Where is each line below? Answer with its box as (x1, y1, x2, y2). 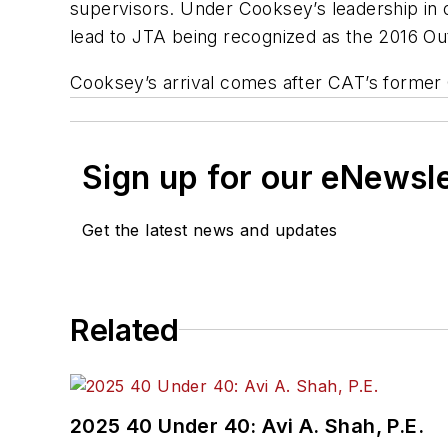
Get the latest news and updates (82, 219, 338, 240)
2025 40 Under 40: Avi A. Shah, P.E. (70, 413, 424, 438)
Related (70, 311, 179, 348)
